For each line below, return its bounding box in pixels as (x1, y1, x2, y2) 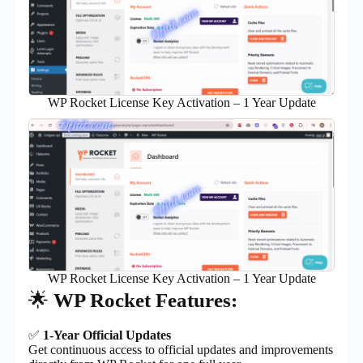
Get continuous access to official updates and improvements (28, 343, 333, 357)
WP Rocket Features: (53, 288, 237, 311)
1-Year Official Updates (43, 328, 171, 343)
